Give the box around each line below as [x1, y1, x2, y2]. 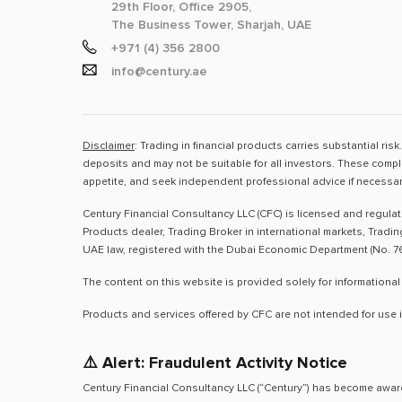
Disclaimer [83, 139, 135, 152]
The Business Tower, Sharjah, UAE [111, 17, 311, 32]
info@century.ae [111, 64, 207, 79]
